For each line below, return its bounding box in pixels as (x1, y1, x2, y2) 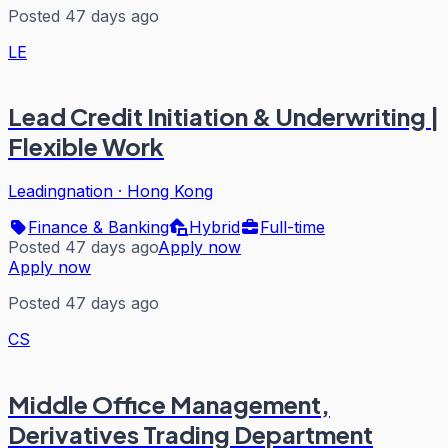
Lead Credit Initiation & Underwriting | (8, 101, 439, 132)
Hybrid (189, 217, 240, 238)
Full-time (260, 217, 325, 238)
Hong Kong (127, 181, 213, 202)
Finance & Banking (28, 217, 169, 238)
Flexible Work (8, 131, 164, 162)
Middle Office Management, (8, 389, 330, 420)
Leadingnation (8, 181, 113, 202)
